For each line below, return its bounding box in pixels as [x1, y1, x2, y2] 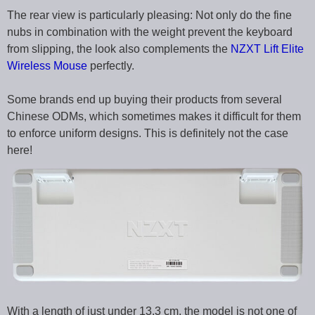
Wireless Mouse [7, 60, 87, 72]
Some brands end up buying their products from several [7, 94, 282, 106]
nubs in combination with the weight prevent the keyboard [7, 26, 292, 39]
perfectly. [87, 60, 134, 72]
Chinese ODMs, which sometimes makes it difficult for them [7, 110, 301, 123]
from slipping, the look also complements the [7, 43, 231, 56]
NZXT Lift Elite [231, 43, 304, 56]
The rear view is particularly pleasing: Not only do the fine [7, 9, 292, 22]
